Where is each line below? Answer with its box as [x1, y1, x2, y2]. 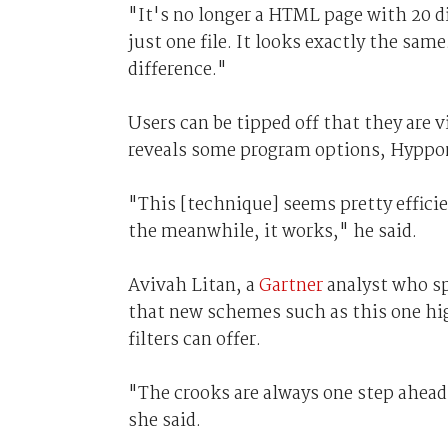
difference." [127, 55, 227, 85]
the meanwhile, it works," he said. [127, 217, 417, 247]
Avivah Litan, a [127, 271, 259, 301]
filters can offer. [127, 325, 261, 355]
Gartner [258, 271, 327, 301]
